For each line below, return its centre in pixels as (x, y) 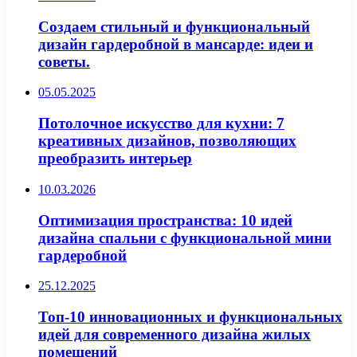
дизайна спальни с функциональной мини (185, 237)
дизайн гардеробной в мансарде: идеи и (176, 44)
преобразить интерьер (115, 159)
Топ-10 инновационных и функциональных (190, 317)
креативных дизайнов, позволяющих (167, 141)
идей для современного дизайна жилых (175, 335)
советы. (64, 61)
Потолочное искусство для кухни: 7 (161, 124)
